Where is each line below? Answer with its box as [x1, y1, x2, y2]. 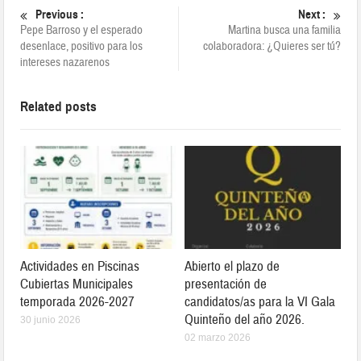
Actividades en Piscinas [20, 258, 140, 276]
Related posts [20, 98, 98, 116]
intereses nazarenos [20, 55, 110, 71]
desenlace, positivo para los [20, 39, 143, 55]
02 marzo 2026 [185, 332, 251, 344]
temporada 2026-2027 [20, 293, 135, 311]
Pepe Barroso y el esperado [20, 23, 143, 39]
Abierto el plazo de [185, 258, 280, 276]
